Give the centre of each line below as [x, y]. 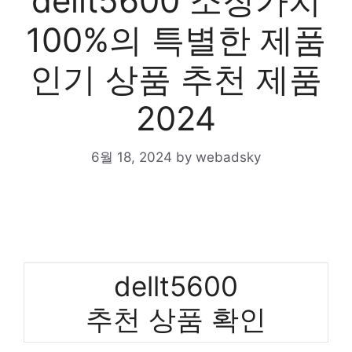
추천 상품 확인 [176, 319]
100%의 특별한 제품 [176, 40]
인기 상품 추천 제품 [176, 79]
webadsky [228, 157]
